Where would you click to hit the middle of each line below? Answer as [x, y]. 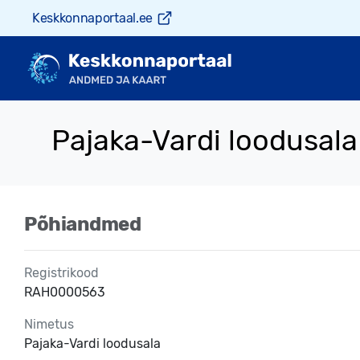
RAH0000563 [65, 292]
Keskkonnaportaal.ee [92, 18]
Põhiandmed [83, 224]
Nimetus [49, 324]
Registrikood [61, 273]
